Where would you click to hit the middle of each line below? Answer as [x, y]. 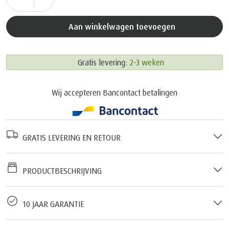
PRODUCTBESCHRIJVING [60, 170]
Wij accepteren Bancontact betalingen [114, 92]
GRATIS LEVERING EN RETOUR [70, 137]
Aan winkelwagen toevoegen [124, 26]
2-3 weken [146, 62]
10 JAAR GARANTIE [51, 204]
